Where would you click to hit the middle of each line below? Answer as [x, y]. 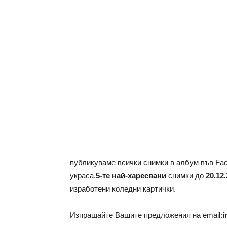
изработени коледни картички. [123, 189]
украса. [83, 176]
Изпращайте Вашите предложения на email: [146, 215]
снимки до [186, 176]
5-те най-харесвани [131, 176]
